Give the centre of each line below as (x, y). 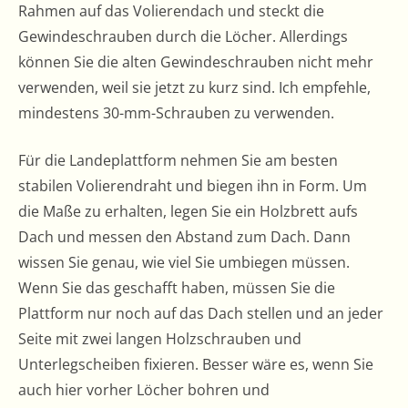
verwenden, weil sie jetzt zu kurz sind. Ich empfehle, (194, 87)
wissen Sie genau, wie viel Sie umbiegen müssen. (184, 262)
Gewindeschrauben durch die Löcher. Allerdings (183, 36)
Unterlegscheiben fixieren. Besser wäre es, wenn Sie (196, 364)
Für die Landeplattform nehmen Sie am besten (178, 160)
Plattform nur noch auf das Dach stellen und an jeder (201, 313)
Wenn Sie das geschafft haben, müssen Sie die (177, 288)
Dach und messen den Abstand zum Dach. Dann (184, 237)
